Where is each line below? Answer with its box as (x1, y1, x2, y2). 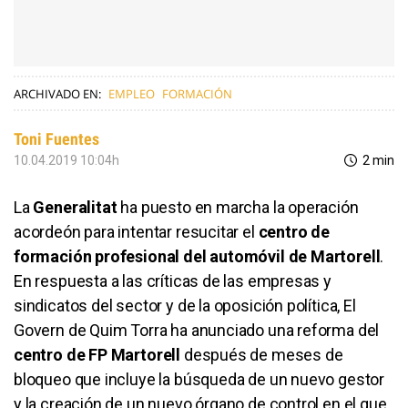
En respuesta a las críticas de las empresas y (14, 270, 331, 291)
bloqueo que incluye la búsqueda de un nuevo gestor (14, 369, 385, 389)
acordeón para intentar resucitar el (14, 221, 259, 241)
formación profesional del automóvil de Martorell (14, 246, 381, 266)
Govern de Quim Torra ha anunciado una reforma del (14, 320, 380, 340)
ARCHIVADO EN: (14, 85, 101, 102)
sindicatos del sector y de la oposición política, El (14, 295, 356, 315)
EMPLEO (108, 85, 155, 102)
